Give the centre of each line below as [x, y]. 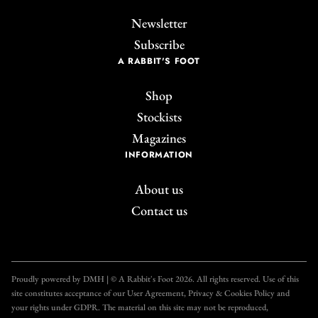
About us [159, 189]
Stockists [159, 116]
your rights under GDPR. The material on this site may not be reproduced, [140, 308]
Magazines [159, 138]
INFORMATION [159, 154]
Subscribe [159, 44]
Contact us [159, 210]
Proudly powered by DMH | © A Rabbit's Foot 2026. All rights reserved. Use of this [155, 279]
